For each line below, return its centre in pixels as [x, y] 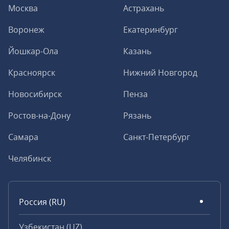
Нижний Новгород [160, 73]
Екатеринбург [151, 30]
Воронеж [26, 30]
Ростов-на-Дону [39, 116]
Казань [137, 51]
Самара [23, 137]
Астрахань [144, 8]
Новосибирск [35, 94]
